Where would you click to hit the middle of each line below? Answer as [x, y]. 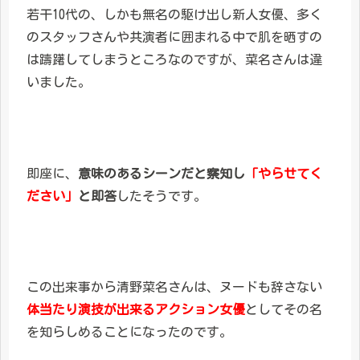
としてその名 [284, 310]
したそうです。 [162, 196]
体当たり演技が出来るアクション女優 [136, 310]
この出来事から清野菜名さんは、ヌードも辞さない [174, 287]
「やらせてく [284, 173]
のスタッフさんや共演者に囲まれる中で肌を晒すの [174, 37]
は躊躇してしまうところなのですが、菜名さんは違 [174, 60]
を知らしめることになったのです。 [129, 332]
